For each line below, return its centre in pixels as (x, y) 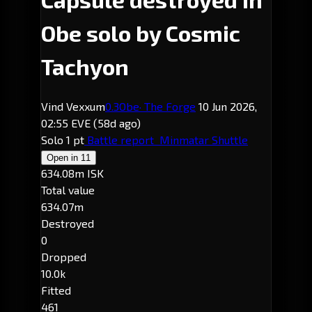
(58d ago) (117, 123)
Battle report (120, 139)
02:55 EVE (67, 123)
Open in (64, 157)
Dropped (64, 256)
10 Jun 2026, (226, 106)
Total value (68, 189)
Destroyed (68, 223)
